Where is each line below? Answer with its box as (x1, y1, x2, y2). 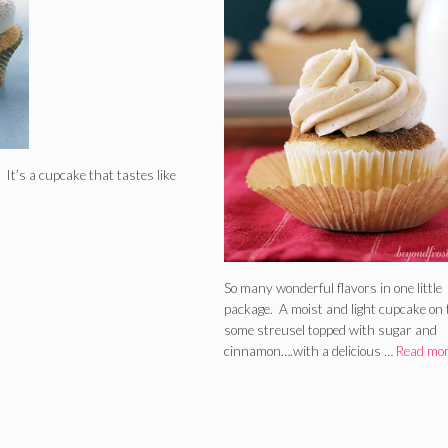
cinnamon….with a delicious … (224, 342, 396, 359)
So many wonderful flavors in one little (224, 279, 442, 296)
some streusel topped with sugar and (224, 321, 437, 338)
